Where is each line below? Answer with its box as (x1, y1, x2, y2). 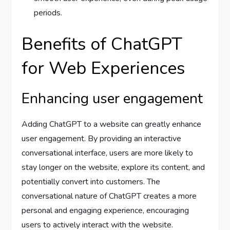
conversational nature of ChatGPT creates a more (22, 190, 197, 202)
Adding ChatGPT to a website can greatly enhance (22, 119, 202, 130)
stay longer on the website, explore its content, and (22, 162, 205, 173)
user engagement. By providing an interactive (22, 133, 182, 144)
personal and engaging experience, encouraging (22, 205, 189, 216)
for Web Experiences (22, 56, 185, 80)
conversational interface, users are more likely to (22, 147, 194, 159)
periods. (34, 7, 63, 18)
